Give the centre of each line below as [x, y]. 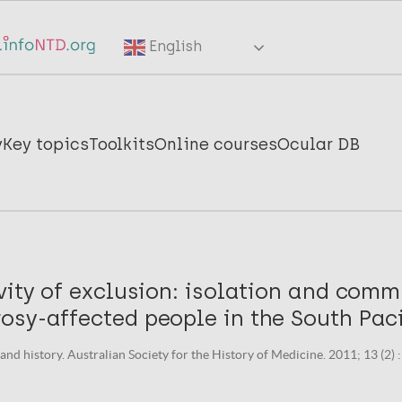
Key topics [46, 144]
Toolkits [122, 144]
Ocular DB [319, 144]
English [174, 47]
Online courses [216, 144]
